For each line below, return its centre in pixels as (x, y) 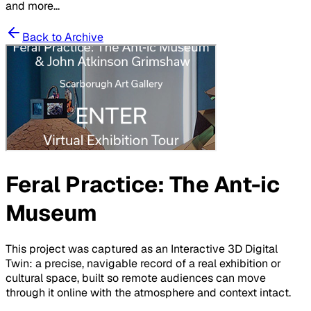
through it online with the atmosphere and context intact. (148, 293)
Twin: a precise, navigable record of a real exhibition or (143, 264)
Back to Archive (63, 37)
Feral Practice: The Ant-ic (143, 184)
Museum (51, 212)
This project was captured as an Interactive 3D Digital (142, 249)
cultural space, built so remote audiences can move (136, 278)
